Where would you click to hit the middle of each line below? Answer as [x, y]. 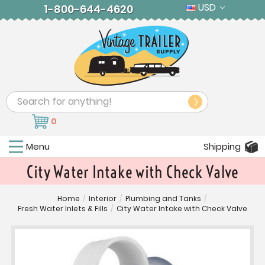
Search [22, 99]
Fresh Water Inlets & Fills [63, 209]
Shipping [222, 147]
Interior [103, 199]
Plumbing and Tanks [163, 199]
